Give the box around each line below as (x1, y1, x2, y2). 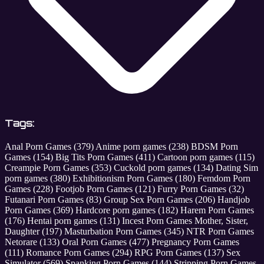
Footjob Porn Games (55, 184, 135, 194)
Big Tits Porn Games (55, 152, 136, 163)
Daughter (5, 226, 42, 237)
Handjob (217, 194, 250, 205)
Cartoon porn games (157, 152, 235, 163)
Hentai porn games (27, 216, 100, 226)
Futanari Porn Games (5, 194, 86, 205)
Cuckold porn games (114, 163, 193, 173)
